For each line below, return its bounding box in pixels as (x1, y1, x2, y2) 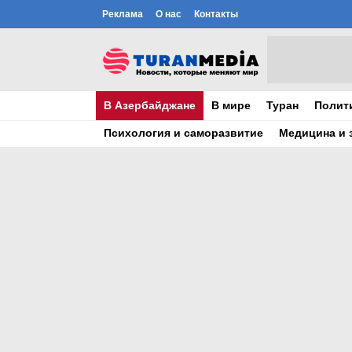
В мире (211, 99, 251, 112)
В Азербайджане (104, 99, 196, 112)
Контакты (194, 9, 238, 20)
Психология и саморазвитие (104, 126, 263, 139)
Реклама (102, 9, 143, 20)
